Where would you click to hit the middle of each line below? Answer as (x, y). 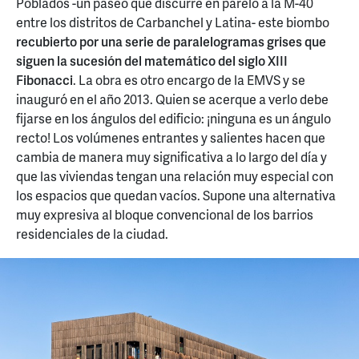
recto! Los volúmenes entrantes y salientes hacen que (171, 138)
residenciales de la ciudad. (92, 234)
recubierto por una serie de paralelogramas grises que (171, 42)
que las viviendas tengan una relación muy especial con (175, 176)
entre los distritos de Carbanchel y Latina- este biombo (173, 22)
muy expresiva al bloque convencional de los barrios (165, 215)
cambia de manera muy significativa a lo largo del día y (171, 157)
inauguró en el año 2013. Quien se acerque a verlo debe (172, 99)
